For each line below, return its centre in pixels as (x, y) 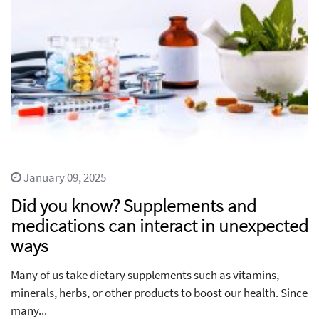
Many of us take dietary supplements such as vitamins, (145, 275)
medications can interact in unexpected (159, 226)
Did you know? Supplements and (134, 206)
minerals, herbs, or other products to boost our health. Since (159, 293)
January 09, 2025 (64, 178)
